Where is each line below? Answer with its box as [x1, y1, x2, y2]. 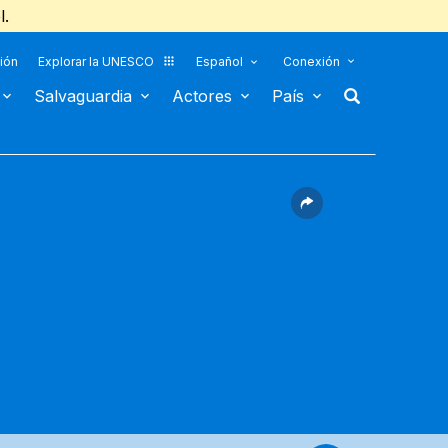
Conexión [283, 54, 340, 69]
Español [196, 54, 243, 69]
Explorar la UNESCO [38, 54, 154, 69]
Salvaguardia [34, 86, 132, 106]
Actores [172, 86, 232, 106]
